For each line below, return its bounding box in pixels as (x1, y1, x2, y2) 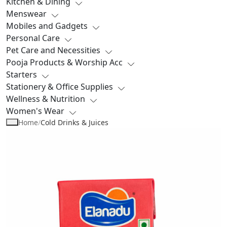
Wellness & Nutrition (6, 93, 85, 104)
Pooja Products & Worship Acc (6, 56, 123, 68)
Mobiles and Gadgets (6, 20, 88, 31)
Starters (6, 68, 37, 80)
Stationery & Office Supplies (6, 81, 113, 92)
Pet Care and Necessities (6, 44, 100, 56)
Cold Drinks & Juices (41, 117, 108, 127)
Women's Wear (6, 105, 64, 117)
